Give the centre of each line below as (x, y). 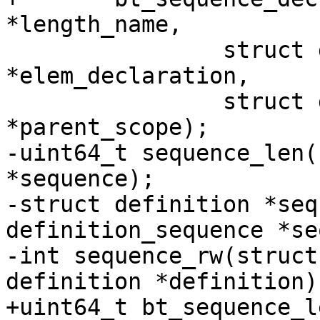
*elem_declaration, (128, 76)
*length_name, (94, 25)
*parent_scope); (107, 127)
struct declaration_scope (12, 102)
